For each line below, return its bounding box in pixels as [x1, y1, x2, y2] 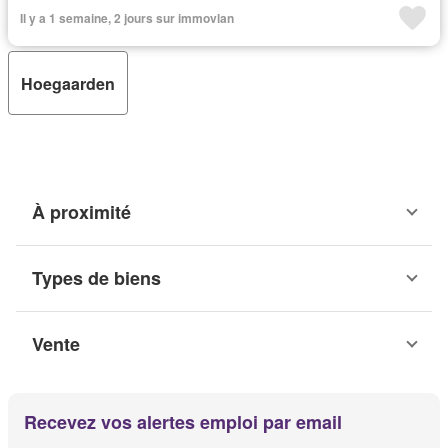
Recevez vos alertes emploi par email [24, 409, 342, 435]
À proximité [32, 199, 131, 225]
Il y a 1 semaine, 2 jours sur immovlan [20, 9, 234, 27]
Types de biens [32, 265, 161, 291]
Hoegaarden [21, 71, 115, 95]
